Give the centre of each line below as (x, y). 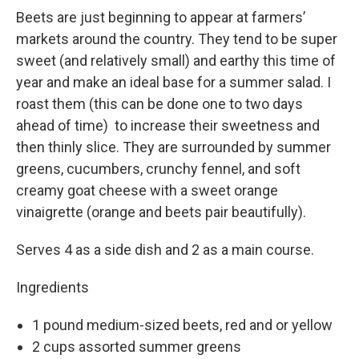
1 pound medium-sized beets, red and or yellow (182, 325)
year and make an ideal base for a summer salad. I (173, 82)
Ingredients (52, 287)
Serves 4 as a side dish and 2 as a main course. (165, 249)
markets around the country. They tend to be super (177, 38)
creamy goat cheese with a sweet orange (147, 190)
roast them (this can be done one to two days (159, 103)
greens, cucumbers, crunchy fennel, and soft (158, 168)
